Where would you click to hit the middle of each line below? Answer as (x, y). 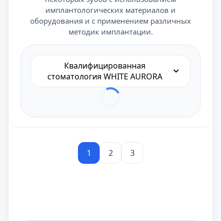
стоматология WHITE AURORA (105, 76)
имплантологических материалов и (110, 10)
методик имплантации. (110, 32)
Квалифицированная (105, 66)
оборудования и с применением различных (110, 21)
